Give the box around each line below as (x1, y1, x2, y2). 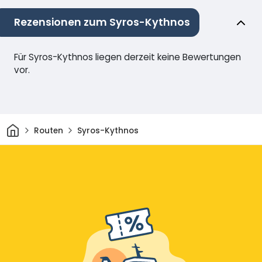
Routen (33, 125, 63, 136)
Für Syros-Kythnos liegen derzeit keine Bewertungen (14, 51, 241, 64)
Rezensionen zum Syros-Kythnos (14, 15, 190, 30)
